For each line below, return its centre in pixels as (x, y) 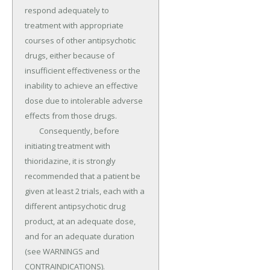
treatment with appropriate (74, 26)
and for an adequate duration (80, 237)
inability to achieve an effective (81, 86)
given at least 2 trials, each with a (85, 191)
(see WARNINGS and (62, 252)
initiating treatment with (67, 146)
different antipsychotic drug (75, 206)
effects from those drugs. (71, 116)
